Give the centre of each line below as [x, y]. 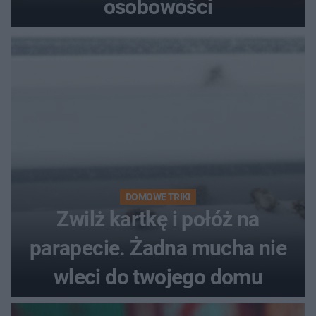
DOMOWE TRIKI [158, 197]
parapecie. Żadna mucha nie [158, 248]
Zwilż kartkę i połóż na [158, 219]
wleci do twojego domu [158, 277]
